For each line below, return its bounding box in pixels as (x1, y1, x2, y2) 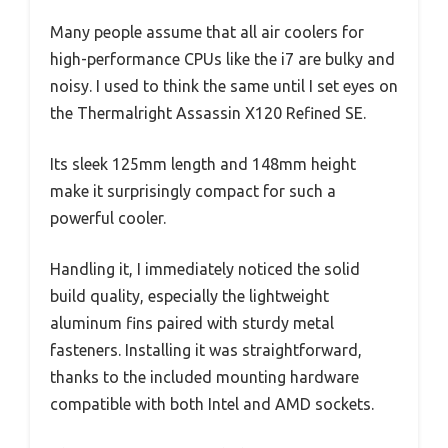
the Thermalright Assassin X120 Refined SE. (50, 104, 366, 123)
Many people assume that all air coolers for (50, 23, 364, 42)
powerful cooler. (50, 209, 166, 228)
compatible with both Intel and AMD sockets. (50, 395, 374, 414)
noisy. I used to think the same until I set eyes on (50, 77, 398, 96)
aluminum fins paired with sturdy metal (50, 314, 334, 333)
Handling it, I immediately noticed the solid (50, 260, 360, 279)
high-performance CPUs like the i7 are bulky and (50, 50, 395, 69)
